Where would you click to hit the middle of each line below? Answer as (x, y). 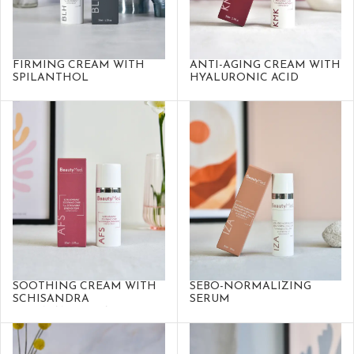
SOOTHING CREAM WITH (85, 286)
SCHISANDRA (51, 299)
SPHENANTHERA (62, 311)
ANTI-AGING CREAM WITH (265, 66)
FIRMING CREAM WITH (79, 66)
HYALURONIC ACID (244, 78)
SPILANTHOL (51, 78)
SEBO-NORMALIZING (250, 286)
